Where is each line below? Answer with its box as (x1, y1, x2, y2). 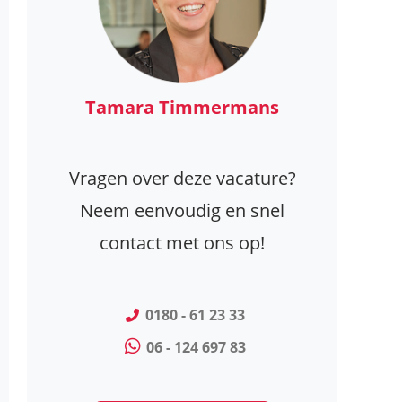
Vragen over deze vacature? (68, 166, 296, 191)
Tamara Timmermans (85, 95, 279, 120)
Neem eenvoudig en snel (80, 198, 284, 223)
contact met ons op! (100, 231, 265, 256)
